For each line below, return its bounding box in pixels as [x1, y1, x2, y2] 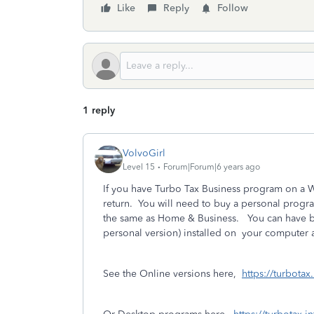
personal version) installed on [103, 227, 236, 239]
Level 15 [123, 161, 155, 172]
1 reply [83, 104, 115, 116]
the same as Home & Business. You [103, 212, 267, 224]
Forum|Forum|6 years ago [163, 161, 260, 172]
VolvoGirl [123, 146, 165, 159]
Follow [217, 2, 248, 14]
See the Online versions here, [103, 268, 242, 280]
